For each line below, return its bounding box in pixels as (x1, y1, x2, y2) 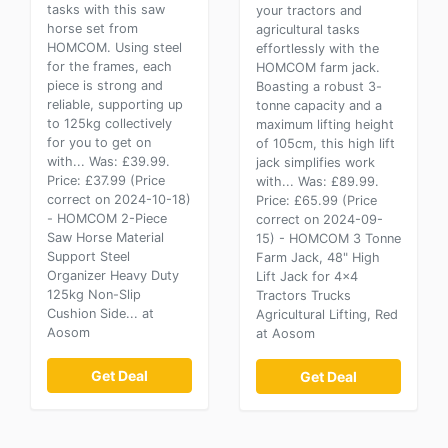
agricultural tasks (256, 22, 360, 37)
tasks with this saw (47, 2, 165, 17)
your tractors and (256, 3, 362, 18)
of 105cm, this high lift (256, 136, 395, 151)
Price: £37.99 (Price (47, 173, 165, 188)
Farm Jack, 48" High (256, 250, 380, 265)
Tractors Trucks (256, 288, 351, 303)
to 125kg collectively (47, 116, 172, 131)
